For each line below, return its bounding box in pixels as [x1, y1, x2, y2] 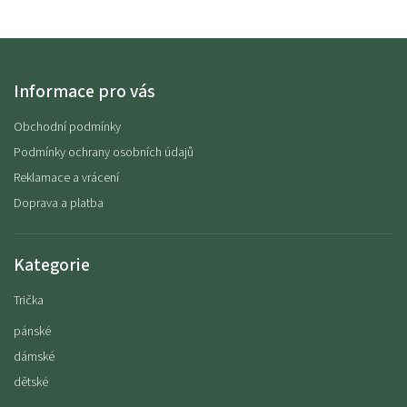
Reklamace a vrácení [14, 169, 119, 188]
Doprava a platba [14, 194, 104, 213]
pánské [14, 323, 51, 342]
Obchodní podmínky [14, 118, 121, 137]
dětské [14, 373, 48, 392]
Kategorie [14, 253, 90, 279]
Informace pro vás [14, 79, 155, 105]
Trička [14, 292, 44, 311]
